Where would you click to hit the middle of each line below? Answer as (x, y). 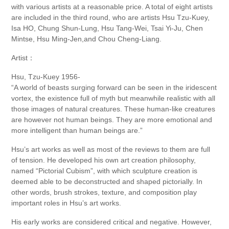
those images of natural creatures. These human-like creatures (113, 109)
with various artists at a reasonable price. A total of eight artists (112, 7)
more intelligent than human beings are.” (77, 131)
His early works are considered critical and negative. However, (112, 222)
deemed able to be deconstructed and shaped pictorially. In (107, 182)
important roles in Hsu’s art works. (66, 203)
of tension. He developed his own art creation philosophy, (104, 160)
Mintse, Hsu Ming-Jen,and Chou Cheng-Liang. (87, 39)
